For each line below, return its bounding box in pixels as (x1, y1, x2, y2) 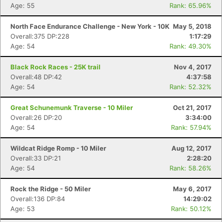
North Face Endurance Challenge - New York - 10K (10, 22, 169, 30)
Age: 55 (10, 1, 35, 9)
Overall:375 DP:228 (10, 32, 69, 40)
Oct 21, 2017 (173, 104, 212, 111)
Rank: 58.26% (169, 164, 212, 172)
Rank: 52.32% (169, 83, 212, 91)
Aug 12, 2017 (171, 144, 212, 152)
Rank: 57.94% (171, 123, 212, 131)
